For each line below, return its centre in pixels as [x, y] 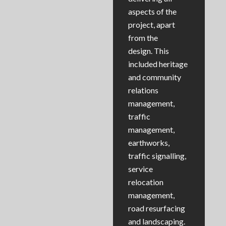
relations [143, 90]
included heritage [158, 64]
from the [143, 37]
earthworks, [149, 142]
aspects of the [152, 11]
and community [155, 77]
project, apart [152, 24]
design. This [149, 50]
